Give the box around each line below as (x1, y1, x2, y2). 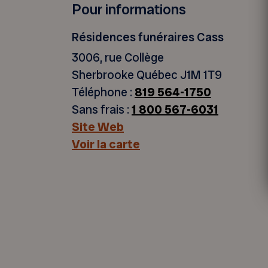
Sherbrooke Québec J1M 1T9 (72, 67, 222, 83)
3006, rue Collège (72, 50, 164, 66)
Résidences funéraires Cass (72, 29, 224, 45)
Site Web (72, 119, 124, 135)
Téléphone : (72, 84, 135, 100)
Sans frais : (72, 102, 132, 118)
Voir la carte (72, 136, 140, 153)
